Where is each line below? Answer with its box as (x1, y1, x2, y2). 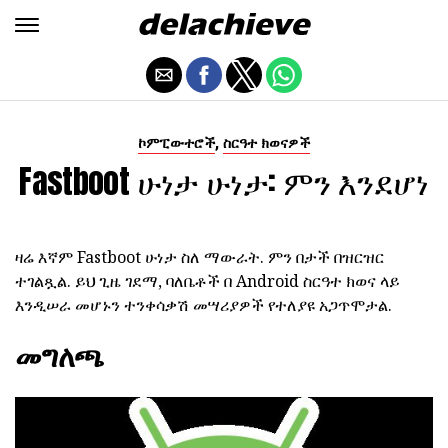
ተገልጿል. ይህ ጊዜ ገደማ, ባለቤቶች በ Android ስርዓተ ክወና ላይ (15, 270, 400, 292)
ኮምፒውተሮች (138, 135, 215, 152)
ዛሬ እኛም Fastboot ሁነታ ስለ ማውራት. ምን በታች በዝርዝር (15, 246, 384, 268)
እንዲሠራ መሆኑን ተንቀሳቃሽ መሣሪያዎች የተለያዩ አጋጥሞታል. (15, 294, 392, 316)
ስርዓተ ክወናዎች (223, 135, 310, 152)
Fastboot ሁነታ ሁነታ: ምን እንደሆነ (19, 157, 429, 206)
